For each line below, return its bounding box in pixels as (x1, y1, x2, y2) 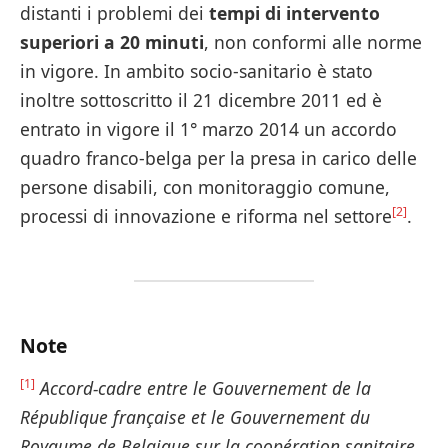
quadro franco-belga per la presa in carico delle (20, 145, 417, 170)
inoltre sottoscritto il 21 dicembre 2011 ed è (20, 87, 382, 112)
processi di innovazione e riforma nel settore (20, 203, 392, 228)
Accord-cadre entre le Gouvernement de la (40, 376, 371, 401)
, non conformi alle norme (204, 29, 422, 54)
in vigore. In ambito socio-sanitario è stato (20, 58, 373, 83)
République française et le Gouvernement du (20, 405, 370, 430)
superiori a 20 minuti (20, 29, 204, 54)
